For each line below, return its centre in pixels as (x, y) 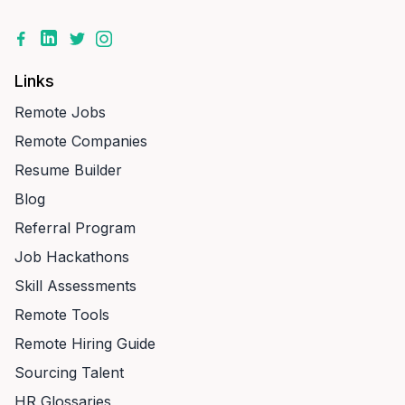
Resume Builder (68, 170)
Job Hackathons (72, 257)
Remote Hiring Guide (85, 344)
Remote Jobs (60, 112)
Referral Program (75, 228)
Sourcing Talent (69, 372)
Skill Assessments (75, 286)
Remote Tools (62, 315)
